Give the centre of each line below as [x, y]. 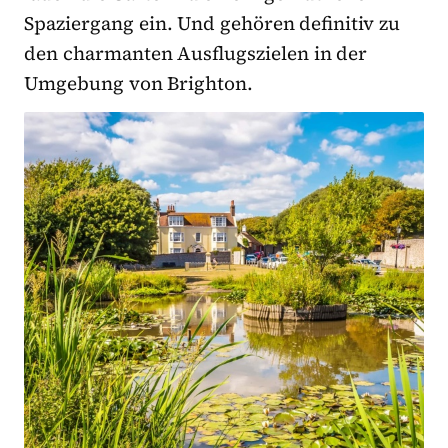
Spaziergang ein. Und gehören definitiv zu [212, 22]
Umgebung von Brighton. [139, 82]
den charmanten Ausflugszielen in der [196, 52]
